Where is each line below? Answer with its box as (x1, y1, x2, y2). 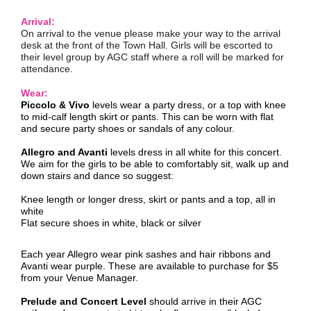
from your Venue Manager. (21, 272, 138, 283)
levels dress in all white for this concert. (110, 146, 282, 158)
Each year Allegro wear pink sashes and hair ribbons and (21, 249, 271, 260)
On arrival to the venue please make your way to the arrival (21, 28, 280, 39)
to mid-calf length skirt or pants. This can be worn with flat (21, 111, 274, 122)
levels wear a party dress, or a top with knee (92, 99, 286, 110)
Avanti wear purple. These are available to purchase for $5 (21, 260, 278, 271)
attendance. (21, 63, 76, 74)
